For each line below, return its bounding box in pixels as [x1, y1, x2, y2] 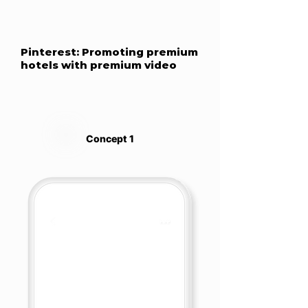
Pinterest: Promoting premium [21, 45, 198, 58]
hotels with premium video [21, 58, 179, 71]
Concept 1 [85, 133, 134, 144]
